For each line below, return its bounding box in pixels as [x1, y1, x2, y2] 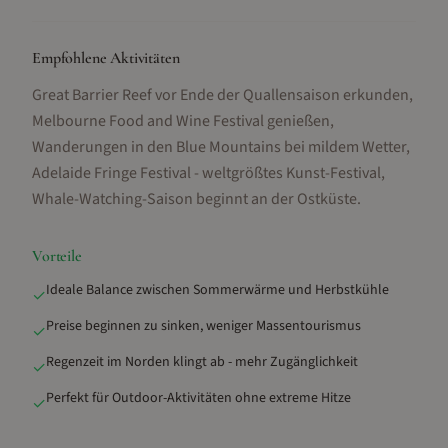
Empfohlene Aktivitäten [32, 48, 180, 68]
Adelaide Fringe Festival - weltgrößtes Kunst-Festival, [32, 162, 385, 184]
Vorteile [32, 246, 82, 266]
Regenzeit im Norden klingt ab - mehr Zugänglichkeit [46, 352, 358, 372]
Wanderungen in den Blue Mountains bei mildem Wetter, [32, 136, 410, 158]
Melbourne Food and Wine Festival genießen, [32, 110, 334, 132]
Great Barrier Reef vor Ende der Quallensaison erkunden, [32, 84, 413, 106]
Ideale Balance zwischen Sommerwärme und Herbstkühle [46, 280, 389, 300]
